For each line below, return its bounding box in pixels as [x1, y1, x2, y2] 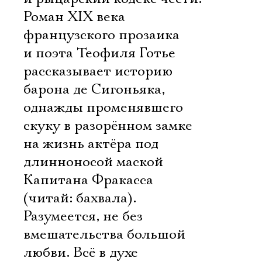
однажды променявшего [23, 99, 183, 116]
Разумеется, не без [23, 208, 143, 225]
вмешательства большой [23, 226, 185, 243]
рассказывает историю [23, 63, 173, 80]
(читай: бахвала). [23, 189, 136, 207]
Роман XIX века [23, 8, 125, 26]
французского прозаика [23, 26, 180, 44]
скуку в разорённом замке [23, 117, 192, 135]
